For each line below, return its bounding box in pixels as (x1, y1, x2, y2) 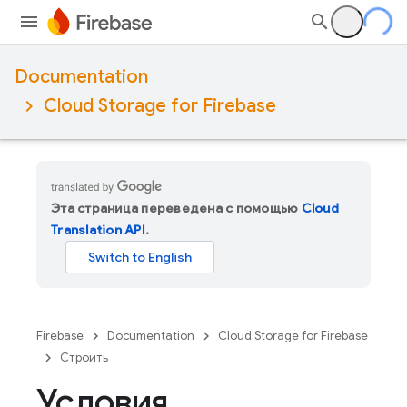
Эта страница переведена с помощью (51, 200, 302, 216)
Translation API (51, 222, 145, 238)
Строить (60, 350, 108, 365)
